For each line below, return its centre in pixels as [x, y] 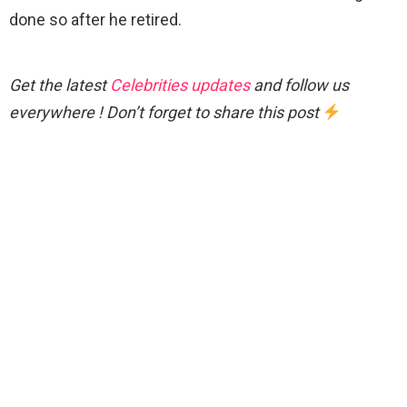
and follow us [299, 85]
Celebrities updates [180, 85]
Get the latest [60, 85]
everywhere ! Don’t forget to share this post [166, 113]
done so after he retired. [95, 20]
